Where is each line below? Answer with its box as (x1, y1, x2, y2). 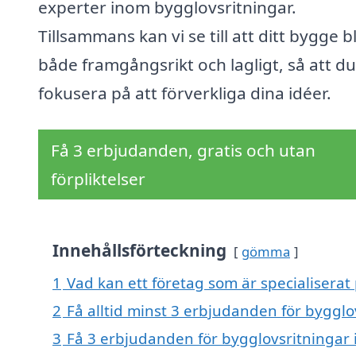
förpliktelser (51, 168, 145, 191)
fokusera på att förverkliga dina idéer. (38, 82, 331, 105)
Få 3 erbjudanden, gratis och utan (51, 139, 315, 162)
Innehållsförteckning (52, 239, 226, 262)
